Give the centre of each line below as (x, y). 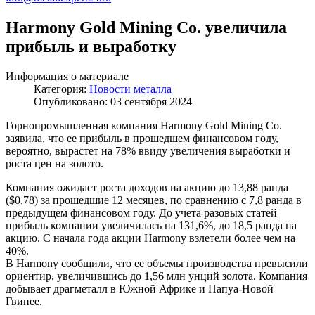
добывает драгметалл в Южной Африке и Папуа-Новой (140, 288)
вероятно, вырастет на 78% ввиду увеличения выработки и (148, 150)
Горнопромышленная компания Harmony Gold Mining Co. (144, 125)
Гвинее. (24, 301)
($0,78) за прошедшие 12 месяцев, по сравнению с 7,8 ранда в (154, 200)
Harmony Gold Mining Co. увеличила (146, 27)
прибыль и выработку (91, 46)
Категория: (62, 89)
